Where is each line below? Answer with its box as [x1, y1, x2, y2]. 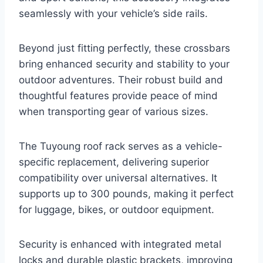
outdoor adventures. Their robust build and [19, 73, 223, 86]
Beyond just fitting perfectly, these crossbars [19, 42, 230, 54]
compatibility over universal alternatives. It [19, 171, 217, 184]
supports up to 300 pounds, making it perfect [19, 187, 234, 200]
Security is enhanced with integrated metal [19, 238, 221, 250]
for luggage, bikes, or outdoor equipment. [19, 203, 214, 215]
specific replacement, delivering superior [19, 156, 209, 168]
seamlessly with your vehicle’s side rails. [19, 7, 208, 19]
